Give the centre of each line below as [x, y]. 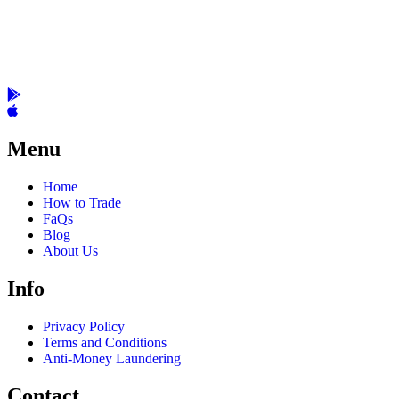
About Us [70, 250]
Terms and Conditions [105, 342]
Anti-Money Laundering [112, 358]
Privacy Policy [84, 326]
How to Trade [82, 202]
